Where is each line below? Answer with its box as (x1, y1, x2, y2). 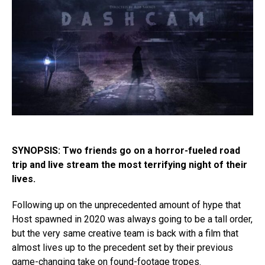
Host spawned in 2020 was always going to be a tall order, (12, 214, 253, 225)
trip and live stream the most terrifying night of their (12, 159, 247, 171)
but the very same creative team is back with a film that (12, 228, 238, 240)
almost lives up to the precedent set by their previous (12, 242, 233, 254)
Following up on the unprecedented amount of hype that (12, 199, 241, 211)
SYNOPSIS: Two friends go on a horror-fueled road (12, 145, 240, 157)
